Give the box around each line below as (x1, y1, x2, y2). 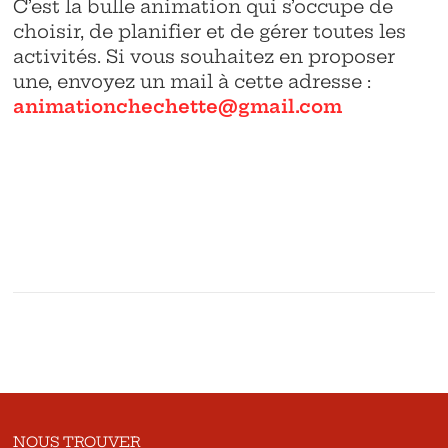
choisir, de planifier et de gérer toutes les (13, 19, 407, 43)
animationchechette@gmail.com (13, 94, 343, 118)
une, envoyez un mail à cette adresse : (13, 69, 372, 93)
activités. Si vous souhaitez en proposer (13, 44, 396, 68)
